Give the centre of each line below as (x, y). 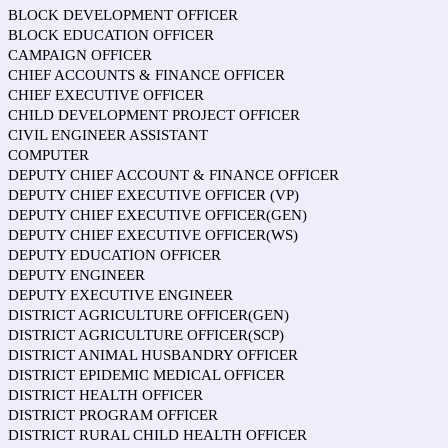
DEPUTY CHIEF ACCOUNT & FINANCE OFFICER (173, 175)
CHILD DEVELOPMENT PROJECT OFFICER (154, 115)
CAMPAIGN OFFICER (80, 55)
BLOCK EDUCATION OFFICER (111, 35)
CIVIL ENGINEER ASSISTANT (108, 135)
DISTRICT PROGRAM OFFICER (113, 415)
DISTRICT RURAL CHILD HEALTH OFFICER (157, 435)
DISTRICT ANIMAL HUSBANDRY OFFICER (153, 355)
